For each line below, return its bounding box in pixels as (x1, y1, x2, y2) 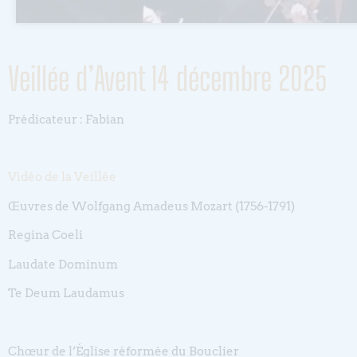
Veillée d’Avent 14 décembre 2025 (8, 59, 328, 98)
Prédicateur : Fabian (8, 112, 124, 127)
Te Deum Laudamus (8, 286, 124, 301)
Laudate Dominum (8, 257, 118, 272)
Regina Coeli (8, 228, 83, 243)
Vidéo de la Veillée (8, 170, 116, 185)
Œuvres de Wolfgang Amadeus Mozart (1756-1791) (8, 198, 295, 214)
